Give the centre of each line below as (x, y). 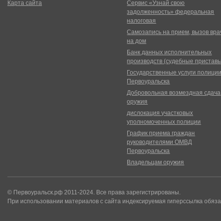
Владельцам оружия (156, 162)
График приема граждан (161, 133)
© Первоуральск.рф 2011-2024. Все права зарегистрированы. (95, 192)
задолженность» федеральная (171, 12)
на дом (137, 41)
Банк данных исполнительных (169, 52)
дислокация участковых (160, 113)
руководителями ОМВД (160, 142)
